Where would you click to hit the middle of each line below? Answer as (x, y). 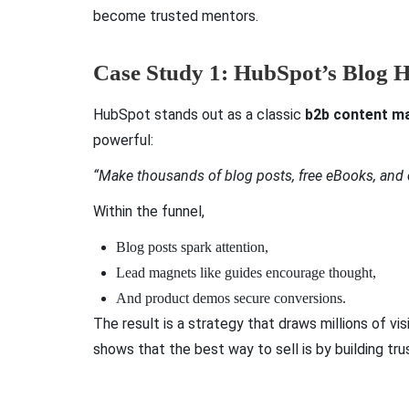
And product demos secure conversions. (233, 299)
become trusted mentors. (176, 16)
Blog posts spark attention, (194, 247)
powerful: (123, 140)
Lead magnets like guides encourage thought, (248, 273)
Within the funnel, (151, 211)
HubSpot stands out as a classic (199, 114)
